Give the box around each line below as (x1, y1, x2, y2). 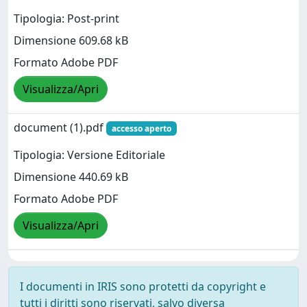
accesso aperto (111, 122, 171, 134)
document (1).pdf (14, 119, 106, 135)
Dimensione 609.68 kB (14, 32, 128, 48)
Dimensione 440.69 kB (14, 169, 128, 184)
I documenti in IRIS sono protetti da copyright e (20, 278, 266, 294)
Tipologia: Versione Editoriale (14, 147, 165, 162)
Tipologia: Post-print (14, 10, 119, 26)
